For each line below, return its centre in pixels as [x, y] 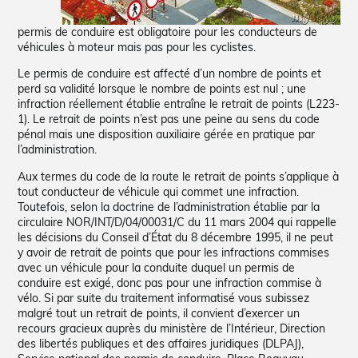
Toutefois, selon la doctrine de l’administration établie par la [169, 207]
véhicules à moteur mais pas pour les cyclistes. [137, 48]
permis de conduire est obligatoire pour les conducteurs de [168, 32]
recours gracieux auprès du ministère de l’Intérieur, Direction [172, 328]
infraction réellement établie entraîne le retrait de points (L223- [179, 104]
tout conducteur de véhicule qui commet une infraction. [159, 191]
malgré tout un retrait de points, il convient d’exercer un [159, 313]
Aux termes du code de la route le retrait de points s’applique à [179, 176]
